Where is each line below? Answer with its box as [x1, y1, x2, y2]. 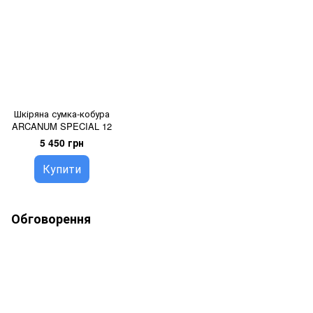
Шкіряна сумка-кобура [14, 107, 110, 121]
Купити [43, 161, 82, 177]
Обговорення [11, 210, 91, 228]
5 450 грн [40, 136, 85, 150]
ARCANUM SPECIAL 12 [12, 119, 112, 133]
